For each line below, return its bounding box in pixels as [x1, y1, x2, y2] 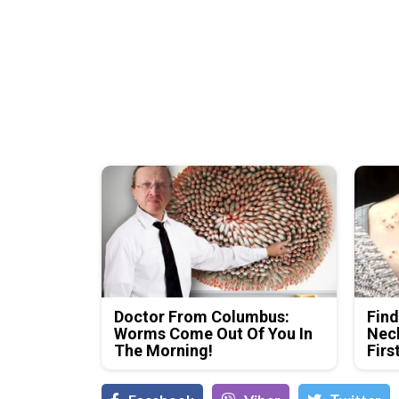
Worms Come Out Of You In [114, 324, 313, 344]
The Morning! [114, 341, 214, 361]
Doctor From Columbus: [114, 307, 290, 327]
